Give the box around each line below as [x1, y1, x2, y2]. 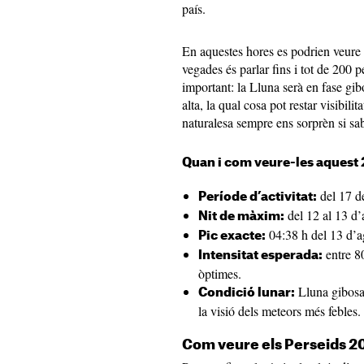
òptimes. [198, 265, 241, 282]
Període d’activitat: [198, 191, 317, 203]
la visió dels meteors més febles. [198, 302, 361, 319]
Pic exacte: [198, 230, 266, 242]
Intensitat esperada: [198, 249, 323, 262]
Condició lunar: [198, 287, 295, 299]
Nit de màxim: [198, 210, 284, 223]
